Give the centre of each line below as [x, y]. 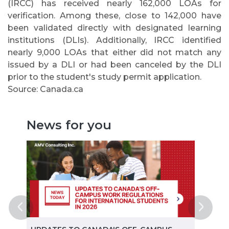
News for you [69, 125]
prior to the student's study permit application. [105, 77]
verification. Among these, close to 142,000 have [114, 16]
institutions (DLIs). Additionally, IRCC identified [114, 40]
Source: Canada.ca [45, 89]
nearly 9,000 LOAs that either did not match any [114, 52]
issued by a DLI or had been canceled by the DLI [114, 65]
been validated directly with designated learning [114, 28]
